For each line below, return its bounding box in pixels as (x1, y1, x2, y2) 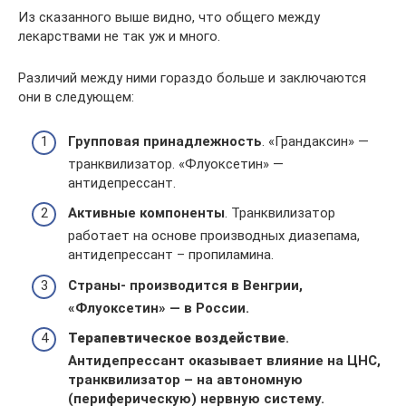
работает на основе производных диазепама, (68, 227, 360, 244)
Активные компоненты (68, 205, 225, 221)
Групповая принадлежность (68, 132, 262, 150)
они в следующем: (18, 89, 134, 105)
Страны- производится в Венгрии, (68, 276, 303, 294)
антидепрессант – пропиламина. (68, 246, 274, 263)
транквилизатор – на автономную (68, 372, 303, 388)
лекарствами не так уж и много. (18, 28, 220, 44)
